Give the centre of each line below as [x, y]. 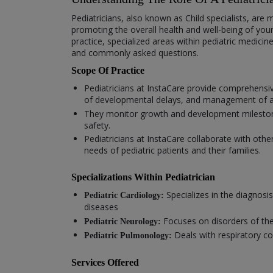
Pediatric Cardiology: [125, 196]
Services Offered [105, 263]
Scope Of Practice [108, 71]
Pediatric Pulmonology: [129, 236]
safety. [97, 125]
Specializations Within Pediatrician [143, 177]
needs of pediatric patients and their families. [172, 151]
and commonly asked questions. [135, 53]
